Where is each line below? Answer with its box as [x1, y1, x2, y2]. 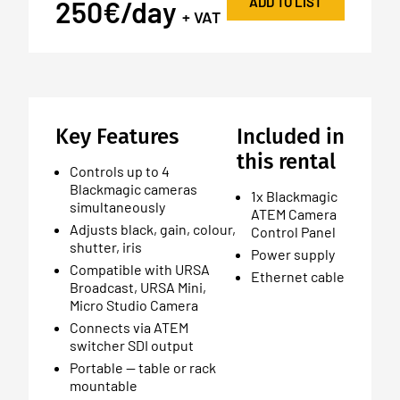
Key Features [55, 123, 179, 149]
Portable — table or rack [70, 358, 216, 376]
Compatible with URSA [70, 260, 210, 278]
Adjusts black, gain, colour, [70, 220, 236, 237]
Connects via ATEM [70, 318, 188, 336]
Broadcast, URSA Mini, [70, 278, 206, 296]
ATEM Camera [250, 204, 337, 222]
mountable [70, 376, 137, 394]
